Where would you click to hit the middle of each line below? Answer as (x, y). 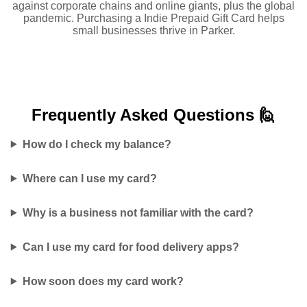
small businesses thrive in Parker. (153, 30)
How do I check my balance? (97, 144)
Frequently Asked (102, 114)
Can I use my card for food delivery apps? (131, 247)
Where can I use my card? (89, 178)
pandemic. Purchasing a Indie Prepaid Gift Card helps (153, 18)
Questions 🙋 (224, 114)
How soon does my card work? (103, 281)
